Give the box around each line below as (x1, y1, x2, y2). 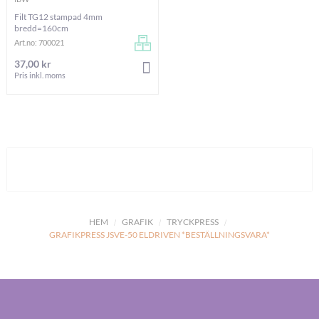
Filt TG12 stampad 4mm (14, 11, 103, 23)
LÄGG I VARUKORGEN (150, 62, 239, 75)
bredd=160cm (14, 23, 68, 34)
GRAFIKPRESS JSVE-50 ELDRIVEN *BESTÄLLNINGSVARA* (49, 229, 270, 241)
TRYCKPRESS (166, 216, 219, 228)
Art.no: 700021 (14, 38, 64, 48)
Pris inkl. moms (14, 70, 66, 80)
